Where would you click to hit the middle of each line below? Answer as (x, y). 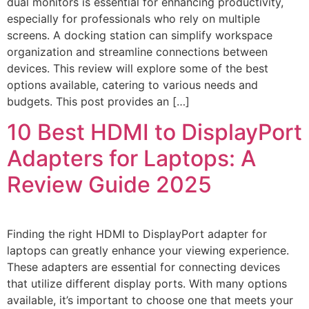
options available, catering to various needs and (132, 84)
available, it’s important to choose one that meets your (150, 300)
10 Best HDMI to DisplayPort (154, 132)
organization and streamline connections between (137, 51)
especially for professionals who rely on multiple (133, 18)
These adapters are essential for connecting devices (143, 267)
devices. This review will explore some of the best (138, 68)
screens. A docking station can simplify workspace (140, 35)
